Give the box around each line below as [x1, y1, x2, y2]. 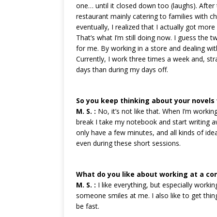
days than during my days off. [76, 65, 168, 74]
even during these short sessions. [76, 139, 181, 148]
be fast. [76, 201, 99, 211]
